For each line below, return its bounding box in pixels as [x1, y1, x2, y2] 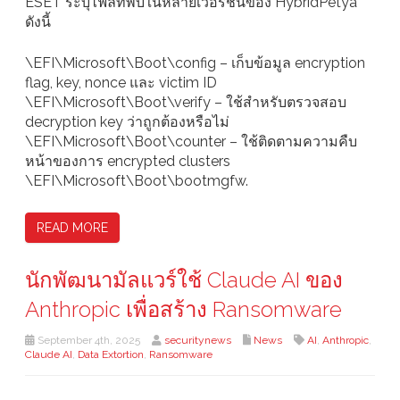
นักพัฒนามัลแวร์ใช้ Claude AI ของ [25, 267, 343, 294]
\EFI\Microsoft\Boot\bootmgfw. [25, 172, 248, 190]
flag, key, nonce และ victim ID [25, 74, 217, 92]
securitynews [164, 334, 231, 347]
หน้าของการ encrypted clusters [25, 153, 230, 171]
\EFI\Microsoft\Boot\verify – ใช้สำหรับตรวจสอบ [25, 94, 346, 112]
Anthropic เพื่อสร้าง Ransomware [25, 296, 342, 323]
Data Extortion [78, 348, 144, 362]
